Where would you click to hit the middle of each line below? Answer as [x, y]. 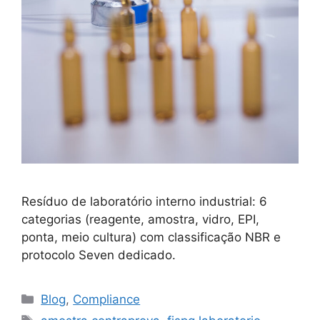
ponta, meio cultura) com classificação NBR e [151, 237]
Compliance [107, 300]
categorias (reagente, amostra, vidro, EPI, [140, 220]
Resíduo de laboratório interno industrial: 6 [144, 202]
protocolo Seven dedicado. [99, 255]
